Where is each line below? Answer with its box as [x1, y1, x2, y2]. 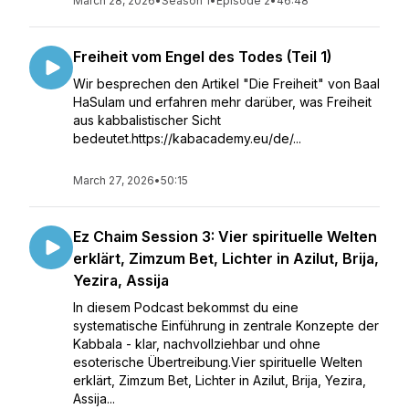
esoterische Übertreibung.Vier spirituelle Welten [73, 354, 362, 370]
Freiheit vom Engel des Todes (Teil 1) [73, 47, 331, 66]
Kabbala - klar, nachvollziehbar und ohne [73, 336, 320, 351]
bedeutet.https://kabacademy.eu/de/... [73, 131, 301, 146]
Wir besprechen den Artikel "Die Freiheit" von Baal [73, 76, 380, 91]
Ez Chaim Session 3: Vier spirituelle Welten [73, 227, 377, 246]
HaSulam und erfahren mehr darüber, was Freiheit [73, 94, 372, 110]
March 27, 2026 [73, 173, 154, 187]
